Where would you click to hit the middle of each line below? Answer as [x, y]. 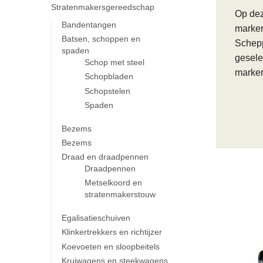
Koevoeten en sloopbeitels [110, 246]
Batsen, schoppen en [101, 39]
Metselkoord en [114, 183]
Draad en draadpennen [105, 157]
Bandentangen [89, 24]
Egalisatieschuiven [96, 218]
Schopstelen [108, 91]
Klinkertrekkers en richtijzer [112, 232]
